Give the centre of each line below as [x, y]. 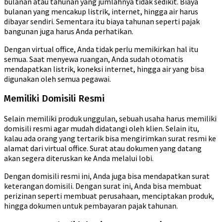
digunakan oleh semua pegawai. [57, 79]
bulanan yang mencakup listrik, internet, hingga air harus [101, 12]
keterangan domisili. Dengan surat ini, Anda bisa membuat [103, 186]
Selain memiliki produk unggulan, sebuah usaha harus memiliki [110, 118]
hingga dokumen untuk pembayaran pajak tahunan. [91, 205]
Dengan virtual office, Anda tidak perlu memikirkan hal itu [101, 49]
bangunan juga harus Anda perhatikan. [69, 31]
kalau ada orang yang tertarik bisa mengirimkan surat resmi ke [110, 138]
